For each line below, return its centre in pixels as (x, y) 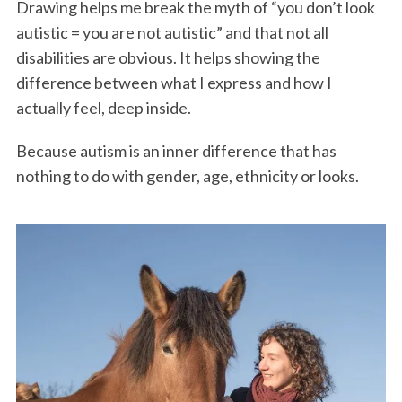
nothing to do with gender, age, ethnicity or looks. (187, 175)
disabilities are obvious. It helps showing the (168, 57)
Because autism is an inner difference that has (176, 150)
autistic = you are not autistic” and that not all (172, 32)
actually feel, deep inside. (103, 107)
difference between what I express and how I (174, 82)
